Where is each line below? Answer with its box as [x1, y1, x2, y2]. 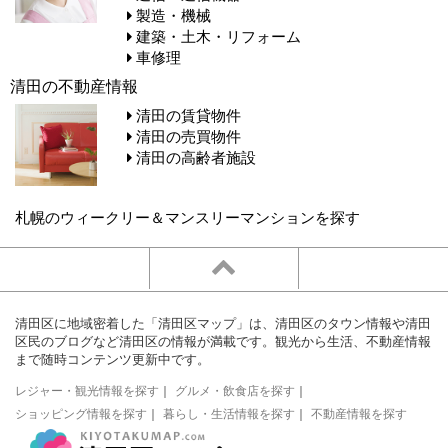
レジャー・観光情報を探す [15, 381, 159, 399]
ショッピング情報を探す [15, 404, 147, 422]
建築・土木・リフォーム [132, 25, 301, 47]
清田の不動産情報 [10, 74, 138, 97]
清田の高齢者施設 [132, 146, 256, 168]
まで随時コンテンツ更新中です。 [15, 349, 210, 369]
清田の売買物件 [132, 125, 241, 147]
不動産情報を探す [311, 404, 407, 422]
